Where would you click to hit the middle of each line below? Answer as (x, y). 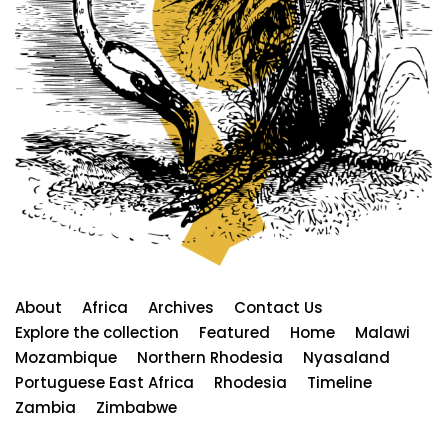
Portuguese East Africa (104, 382)
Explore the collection (97, 332)
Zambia (45, 407)
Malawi (382, 332)
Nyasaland (346, 357)
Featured (234, 332)
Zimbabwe (136, 407)
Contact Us (278, 307)
